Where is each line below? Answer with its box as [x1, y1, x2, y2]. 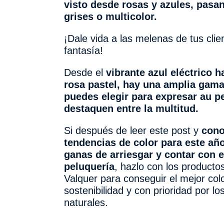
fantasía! [63, 45, 103, 56]
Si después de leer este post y [63, 125, 201, 136]
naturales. [63, 197, 108, 208]
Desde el [63, 67, 106, 78]
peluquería [63, 161, 114, 172]
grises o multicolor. [63, 11, 157, 22]
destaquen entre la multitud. [63, 103, 198, 114]
